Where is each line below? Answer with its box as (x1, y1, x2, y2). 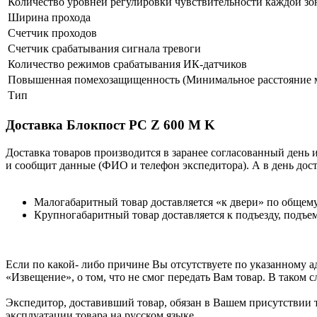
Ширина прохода (8, 11, 91, 24)
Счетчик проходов (8, 27, 97, 40)
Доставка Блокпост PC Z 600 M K (6, 117, 215, 132)
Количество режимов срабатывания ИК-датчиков (8, 58, 247, 71)
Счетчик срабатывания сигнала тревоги (8, 42, 201, 55)
